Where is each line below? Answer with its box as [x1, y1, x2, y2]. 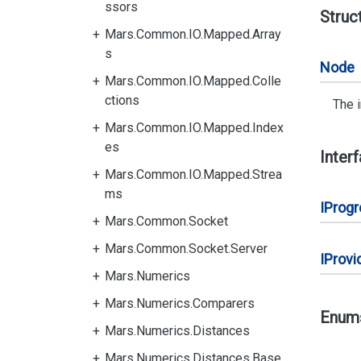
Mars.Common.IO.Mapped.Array [105, 27, 281, 42]
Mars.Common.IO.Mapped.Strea [105, 167, 282, 182]
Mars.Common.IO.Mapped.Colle [105, 73, 281, 89]
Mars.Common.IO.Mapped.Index [105, 120, 284, 135]
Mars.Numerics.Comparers [105, 296, 255, 311]
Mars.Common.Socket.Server [105, 241, 268, 256]
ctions [105, 93, 139, 108]
